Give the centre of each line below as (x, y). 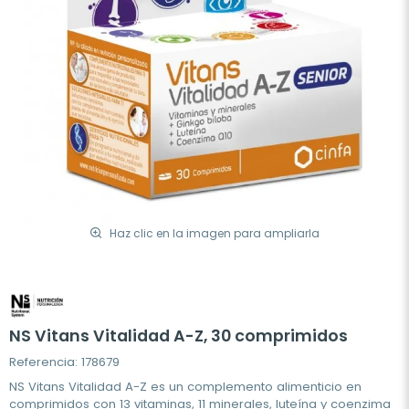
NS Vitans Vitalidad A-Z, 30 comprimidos (178, 336)
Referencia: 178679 (64, 362)
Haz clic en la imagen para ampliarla (215, 233)
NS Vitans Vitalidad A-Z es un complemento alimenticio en (185, 386)
